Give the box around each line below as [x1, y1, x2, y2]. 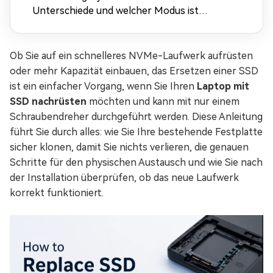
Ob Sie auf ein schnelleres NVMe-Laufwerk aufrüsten [10, 50, 253, 62]
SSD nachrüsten [10, 96, 87, 107]
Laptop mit [197, 80, 249, 92]
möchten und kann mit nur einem [87, 96, 239, 107]
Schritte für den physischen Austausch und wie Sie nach [10, 157, 263, 168]
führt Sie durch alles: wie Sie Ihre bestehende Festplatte [10, 126, 263, 138]
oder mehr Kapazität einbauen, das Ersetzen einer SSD [10, 65, 258, 77]
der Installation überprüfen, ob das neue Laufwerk [10, 172, 239, 183]
